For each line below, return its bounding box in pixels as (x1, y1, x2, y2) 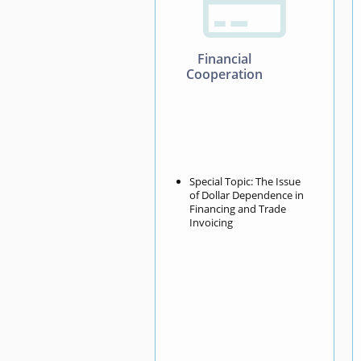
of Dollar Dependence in (189, 187, 305, 202)
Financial (197, 49, 251, 68)
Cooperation (185, 64, 263, 83)
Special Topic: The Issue (189, 173, 301, 189)
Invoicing (189, 214, 234, 230)
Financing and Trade (189, 201, 287, 216)
